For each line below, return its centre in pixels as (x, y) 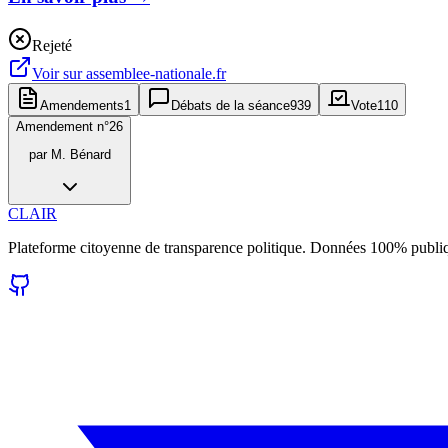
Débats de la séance (230, 105)
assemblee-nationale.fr (156, 73)
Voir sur (59, 73)
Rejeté (52, 45)
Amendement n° (62, 126)
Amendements (82, 105)
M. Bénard (80, 154)
